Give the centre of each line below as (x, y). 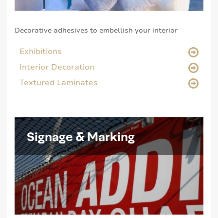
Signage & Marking (81, 136)
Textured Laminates (59, 83)
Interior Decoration (57, 67)
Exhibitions (41, 52)
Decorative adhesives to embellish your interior (96, 31)
